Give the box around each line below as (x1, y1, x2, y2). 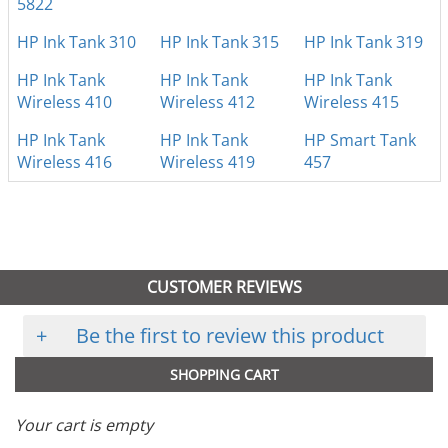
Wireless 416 (16, 151, 112, 174)
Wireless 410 (16, 91, 112, 114)
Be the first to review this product (75, 322, 384, 350)
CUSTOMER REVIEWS (146, 276, 302, 299)
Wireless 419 (159, 151, 255, 174)
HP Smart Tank (303, 129, 416, 152)
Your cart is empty (15, 414, 153, 437)
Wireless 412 (159, 91, 255, 114)
